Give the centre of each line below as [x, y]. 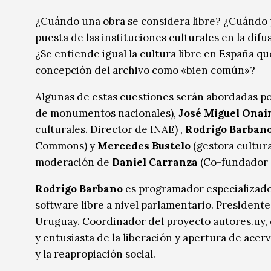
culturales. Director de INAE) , [110, 130]
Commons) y [66, 146]
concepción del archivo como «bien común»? [145, 70]
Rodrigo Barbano [79, 189]
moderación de [73, 162]
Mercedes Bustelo [144, 146]
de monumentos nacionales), [107, 113]
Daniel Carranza [155, 162]
